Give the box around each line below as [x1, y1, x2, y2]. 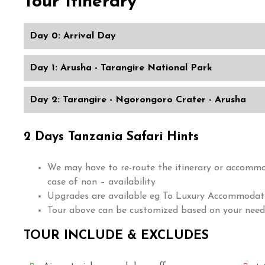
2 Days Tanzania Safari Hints [24, 130, 199, 143]
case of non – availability [47, 177, 156, 187]
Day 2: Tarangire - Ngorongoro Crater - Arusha [30, 95, 246, 105]
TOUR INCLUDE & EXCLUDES [24, 229, 209, 242]
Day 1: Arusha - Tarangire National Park [30, 63, 212, 73]
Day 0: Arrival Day [30, 31, 116, 41]
